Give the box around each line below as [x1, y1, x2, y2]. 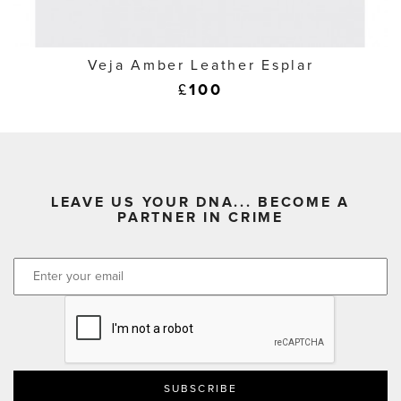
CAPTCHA [64, 297, 134, 311]
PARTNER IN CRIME [117, 210, 284, 226]
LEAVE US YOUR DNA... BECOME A [51, 195, 350, 210]
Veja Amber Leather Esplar [87, 58, 314, 73]
